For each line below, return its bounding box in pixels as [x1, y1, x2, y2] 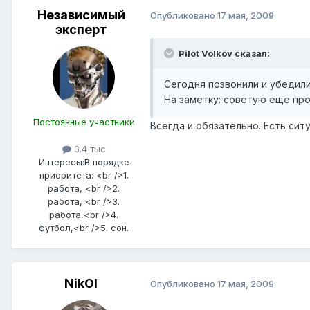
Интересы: [38, 156, 84, 167]
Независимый [37, 7, 125, 22]
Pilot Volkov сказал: [179, 47, 270, 59]
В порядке [84, 156, 129, 167]
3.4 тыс [71, 143, 106, 154]
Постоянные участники [33, 116, 135, 127]
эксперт [55, 21, 107, 37]
